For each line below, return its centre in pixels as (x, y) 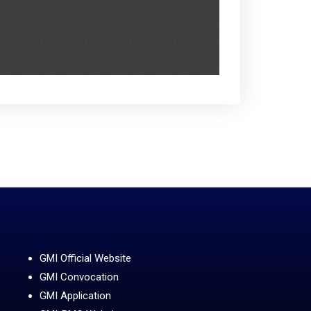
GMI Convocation (79, 277)
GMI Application (76, 295)
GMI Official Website (86, 258)
